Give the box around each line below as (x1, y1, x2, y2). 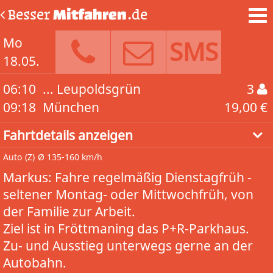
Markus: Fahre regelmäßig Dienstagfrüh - (3, 169, 252, 186)
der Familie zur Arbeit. (3, 203, 135, 220)
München (43, 99, 99, 116)
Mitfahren (53, 6, 127, 23)
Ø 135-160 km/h (38, 151, 102, 163)
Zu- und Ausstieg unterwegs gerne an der (3, 237, 253, 254)
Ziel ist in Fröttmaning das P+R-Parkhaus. (3, 220, 249, 237)
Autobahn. (3, 254, 66, 271)
